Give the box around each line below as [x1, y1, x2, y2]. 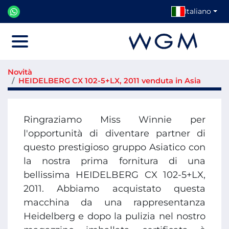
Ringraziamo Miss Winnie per [24, 114, 205, 125]
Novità [8, 67, 32, 77]
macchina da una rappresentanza [24, 197, 205, 208]
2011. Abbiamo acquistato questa [24, 183, 205, 194]
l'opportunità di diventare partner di [24, 128, 205, 139]
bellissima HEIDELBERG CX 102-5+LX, [24, 169, 205, 180]
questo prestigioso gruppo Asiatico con [24, 142, 205, 153]
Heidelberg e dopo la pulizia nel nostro [24, 211, 205, 222]
